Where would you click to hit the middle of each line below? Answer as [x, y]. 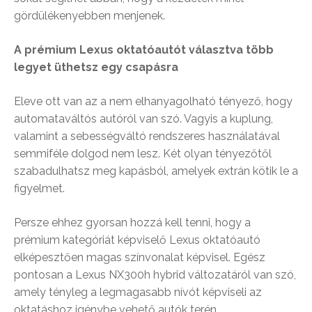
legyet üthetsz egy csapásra [96, 67]
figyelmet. [39, 188]
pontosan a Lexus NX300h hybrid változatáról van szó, [155, 274]
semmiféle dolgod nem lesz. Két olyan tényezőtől [143, 153]
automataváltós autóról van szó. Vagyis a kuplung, [143, 118]
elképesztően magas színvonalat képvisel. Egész [140, 257]
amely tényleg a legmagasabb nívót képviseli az [138, 292]
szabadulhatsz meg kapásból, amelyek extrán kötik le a [156, 171]
